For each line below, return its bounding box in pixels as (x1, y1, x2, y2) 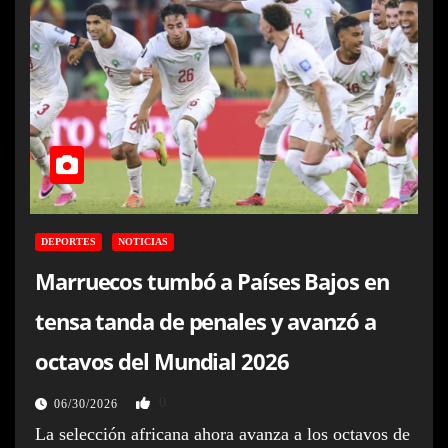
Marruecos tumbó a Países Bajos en (35, 265, 389, 296)
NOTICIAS (118, 235, 168, 247)
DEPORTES (41, 235, 96, 247)
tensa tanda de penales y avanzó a (35, 305, 376, 336)
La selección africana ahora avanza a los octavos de (35, 423, 410, 444)
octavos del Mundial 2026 (35, 345, 289, 376)
